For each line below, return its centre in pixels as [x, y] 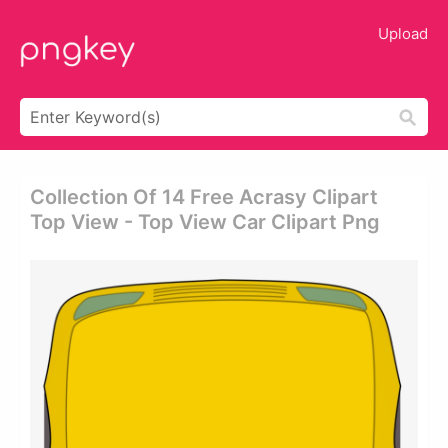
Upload [403, 33]
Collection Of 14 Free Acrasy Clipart [204, 197]
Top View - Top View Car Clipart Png [205, 222]
